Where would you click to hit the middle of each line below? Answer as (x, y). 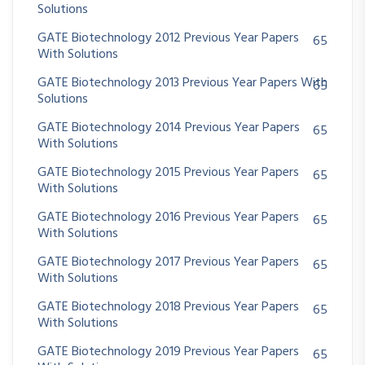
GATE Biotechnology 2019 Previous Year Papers (168, 352)
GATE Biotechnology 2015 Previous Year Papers (168, 173)
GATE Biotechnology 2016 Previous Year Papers (168, 218)
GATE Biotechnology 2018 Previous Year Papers (168, 308)
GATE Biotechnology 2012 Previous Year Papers (168, 39)
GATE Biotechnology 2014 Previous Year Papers (169, 128)
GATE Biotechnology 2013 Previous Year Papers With (182, 84)
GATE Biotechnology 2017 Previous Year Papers (168, 263)
